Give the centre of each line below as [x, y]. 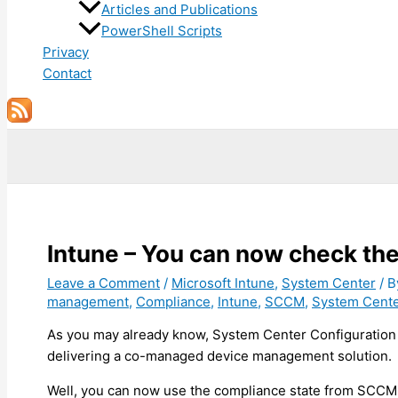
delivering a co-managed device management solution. [219, 355]
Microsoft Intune [223, 283]
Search [32, 139]
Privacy [66, 52]
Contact [67, 74]
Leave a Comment [103, 283]
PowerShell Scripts [162, 31]
